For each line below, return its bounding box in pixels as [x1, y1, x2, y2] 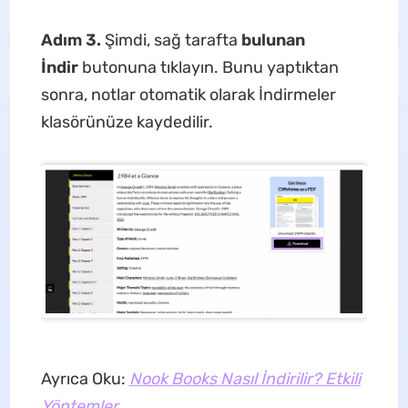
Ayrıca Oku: [40, 368, 129, 389]
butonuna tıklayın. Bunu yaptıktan [81, 57, 339, 78]
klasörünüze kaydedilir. [40, 112, 213, 133]
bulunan [240, 30, 305, 51]
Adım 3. [40, 30, 105, 51]
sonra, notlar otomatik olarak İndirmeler [40, 85, 336, 106]
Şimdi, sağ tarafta [104, 30, 241, 51]
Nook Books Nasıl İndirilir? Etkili [128, 368, 361, 389]
